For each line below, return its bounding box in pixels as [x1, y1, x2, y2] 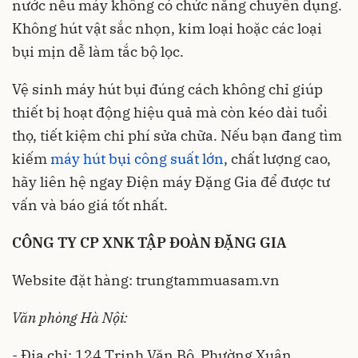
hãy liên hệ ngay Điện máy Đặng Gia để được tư [12, 172, 330, 191]
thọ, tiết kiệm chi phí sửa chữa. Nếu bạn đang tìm [12, 125, 342, 145]
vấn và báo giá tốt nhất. [12, 195, 168, 214]
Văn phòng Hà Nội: [12, 308, 128, 327]
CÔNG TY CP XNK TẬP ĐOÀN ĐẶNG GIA [12, 233, 287, 252]
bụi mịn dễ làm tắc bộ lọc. [12, 42, 184, 61]
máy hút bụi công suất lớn [50, 149, 224, 168]
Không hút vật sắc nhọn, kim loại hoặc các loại [12, 18, 322, 38]
